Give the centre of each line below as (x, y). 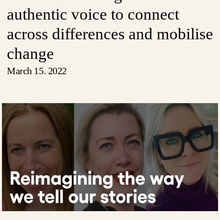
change (30, 54)
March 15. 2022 (37, 71)
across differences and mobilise (110, 34)
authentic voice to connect (93, 14)
